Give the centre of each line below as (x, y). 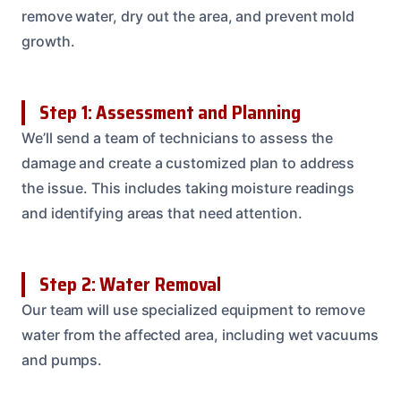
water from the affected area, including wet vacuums (200, 334)
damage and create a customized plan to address (188, 162)
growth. (48, 41)
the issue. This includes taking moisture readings (188, 188)
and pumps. (62, 359)
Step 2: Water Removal (131, 284)
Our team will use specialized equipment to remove (194, 309)
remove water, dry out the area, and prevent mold (188, 16)
